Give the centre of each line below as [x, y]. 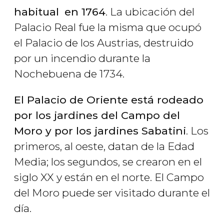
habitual [38, 12]
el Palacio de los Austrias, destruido [104, 43]
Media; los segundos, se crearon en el [108, 162]
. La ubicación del [150, 12]
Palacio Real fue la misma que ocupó [108, 27]
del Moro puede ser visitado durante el [112, 193]
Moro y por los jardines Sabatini [100, 131]
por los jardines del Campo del [97, 115]
